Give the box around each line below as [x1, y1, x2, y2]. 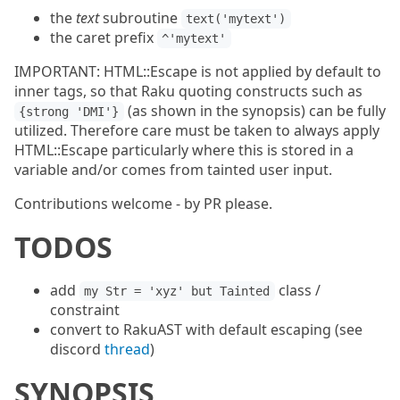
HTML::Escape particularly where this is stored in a [14, 140, 354, 160]
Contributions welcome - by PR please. [14, 194, 272, 213]
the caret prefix [50, 28, 157, 47]
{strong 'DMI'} [19, 104, 120, 119]
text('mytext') [186, 12, 287, 26]
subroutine [99, 8, 181, 28]
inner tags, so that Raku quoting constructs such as [14, 81, 362, 101]
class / [274, 280, 321, 300]
